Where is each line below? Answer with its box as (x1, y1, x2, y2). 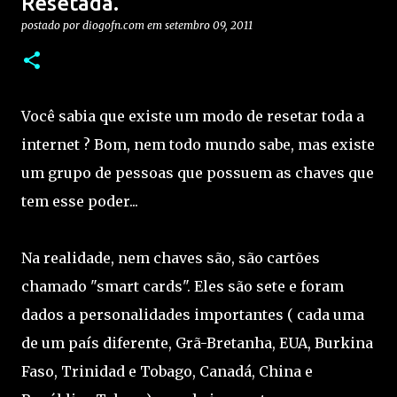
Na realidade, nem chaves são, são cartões (21, 249, 320, 267)
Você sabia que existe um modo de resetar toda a (21, 107, 364, 125)
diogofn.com (82, 19, 144, 32)
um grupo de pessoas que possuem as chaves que (21, 164, 374, 182)
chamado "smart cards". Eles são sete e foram (21, 277, 344, 295)
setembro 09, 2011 (165, 19, 253, 32)
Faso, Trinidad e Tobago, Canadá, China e (21, 362, 313, 380)
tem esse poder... (21, 192, 138, 210)
